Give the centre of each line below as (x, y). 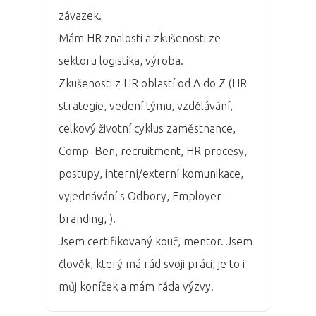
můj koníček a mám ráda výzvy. (136, 286)
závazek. (80, 15)
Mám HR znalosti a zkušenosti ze (140, 38)
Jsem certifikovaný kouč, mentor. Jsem (156, 241)
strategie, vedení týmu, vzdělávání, (146, 105)
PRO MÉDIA (232, 165)
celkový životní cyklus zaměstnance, (147, 128)
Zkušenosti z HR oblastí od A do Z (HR (153, 83)
